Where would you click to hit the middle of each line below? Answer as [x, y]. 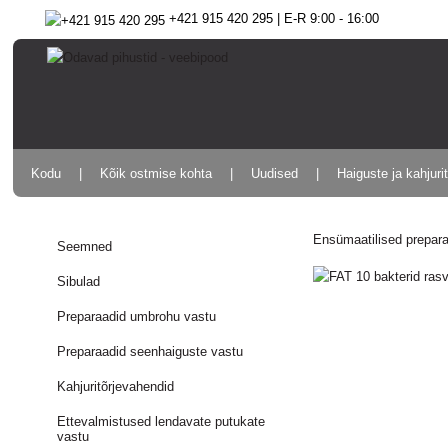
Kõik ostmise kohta [156, 173]
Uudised [275, 173]
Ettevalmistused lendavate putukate [161, 421]
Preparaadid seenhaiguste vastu [150, 351]
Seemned [85, 246]
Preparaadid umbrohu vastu [137, 316]
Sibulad [79, 281]
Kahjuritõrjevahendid [116, 386]
